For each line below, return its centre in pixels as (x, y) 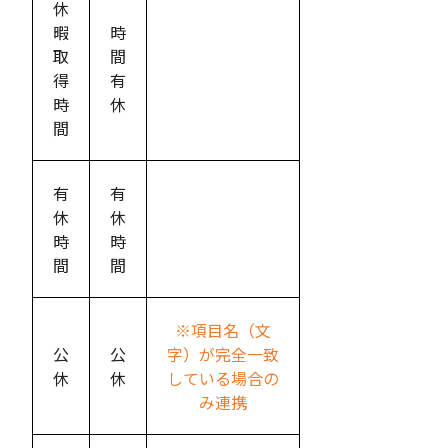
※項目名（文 (223, 330)
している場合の (223, 378)
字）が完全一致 (223, 354)
